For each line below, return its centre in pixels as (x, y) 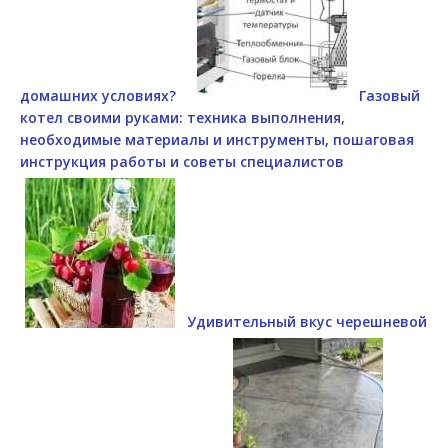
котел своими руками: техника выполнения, (182, 118)
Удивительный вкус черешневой (307, 322)
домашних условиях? (98, 96)
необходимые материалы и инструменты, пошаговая (217, 140)
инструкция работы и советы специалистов (182, 162)
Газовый (389, 96)
